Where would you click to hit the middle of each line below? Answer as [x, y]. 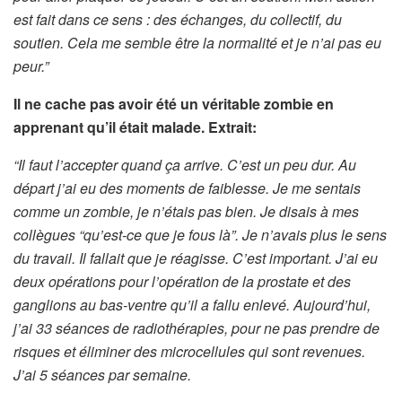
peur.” [31, 66]
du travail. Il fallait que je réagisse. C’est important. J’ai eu [196, 258]
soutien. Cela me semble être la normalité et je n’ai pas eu [197, 42]
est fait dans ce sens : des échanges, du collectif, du [178, 19]
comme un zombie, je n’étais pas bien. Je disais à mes [186, 211]
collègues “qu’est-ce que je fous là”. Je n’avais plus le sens [200, 234]
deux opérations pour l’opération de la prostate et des [182, 281]
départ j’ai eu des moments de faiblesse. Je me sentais [187, 188]
